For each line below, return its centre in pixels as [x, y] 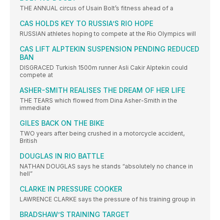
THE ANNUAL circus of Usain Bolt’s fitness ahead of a [96, 8]
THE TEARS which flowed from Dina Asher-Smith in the [98, 101]
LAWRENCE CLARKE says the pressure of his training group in [108, 199]
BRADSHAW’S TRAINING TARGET [75, 215]
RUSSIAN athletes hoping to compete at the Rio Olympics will [108, 34]
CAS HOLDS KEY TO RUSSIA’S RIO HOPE [86, 24]
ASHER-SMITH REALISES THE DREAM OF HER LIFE [102, 90]
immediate [35, 108]
